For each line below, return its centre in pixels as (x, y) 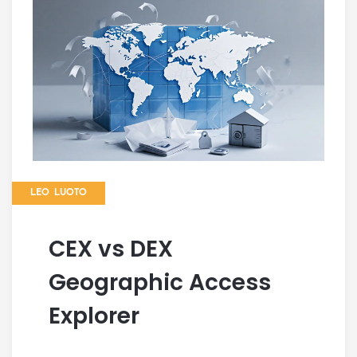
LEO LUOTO (59, 192)
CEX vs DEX (111, 249)
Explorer (94, 316)
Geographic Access (160, 282)
